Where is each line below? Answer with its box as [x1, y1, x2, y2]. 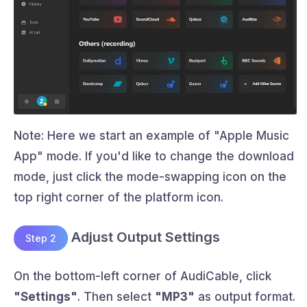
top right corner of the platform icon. [14, 191, 223, 205]
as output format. [195, 290, 295, 304]
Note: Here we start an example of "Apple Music [14, 129, 289, 143]
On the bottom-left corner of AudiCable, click [14, 269, 271, 284]
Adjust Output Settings [68, 229, 220, 246]
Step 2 [25, 232, 56, 245]
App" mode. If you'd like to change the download [14, 149, 294, 164]
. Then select [77, 290, 155, 304]
